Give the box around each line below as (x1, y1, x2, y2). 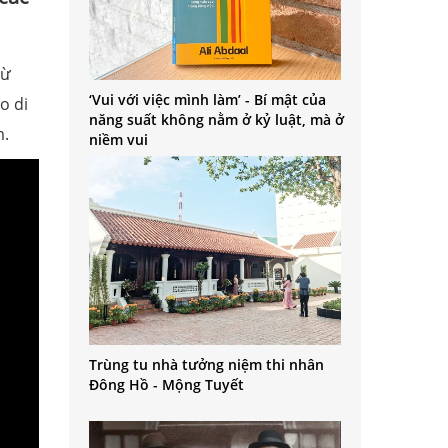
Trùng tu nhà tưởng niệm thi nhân (88, 354, 324, 374)
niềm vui (88, 130, 148, 150)
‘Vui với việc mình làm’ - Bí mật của (88, 90, 326, 110)
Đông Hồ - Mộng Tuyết (88, 374, 244, 394)
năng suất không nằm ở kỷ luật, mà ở (88, 110, 344, 130)
